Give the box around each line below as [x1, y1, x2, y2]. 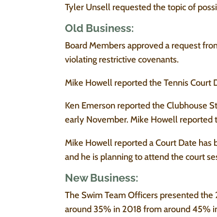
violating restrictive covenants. [65, 54, 179, 65]
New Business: [65, 171, 139, 185]
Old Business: [65, 22, 134, 35]
